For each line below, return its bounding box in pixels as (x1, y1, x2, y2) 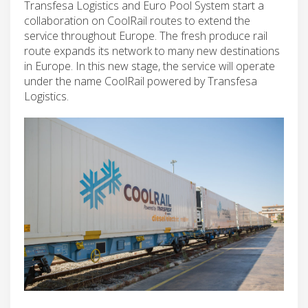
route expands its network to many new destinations (24, 43, 280, 58)
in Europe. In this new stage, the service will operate (24, 58, 275, 74)
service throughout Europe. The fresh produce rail (24, 27, 267, 43)
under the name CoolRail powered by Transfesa (24, 73, 257, 89)
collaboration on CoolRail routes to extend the (24, 12, 250, 28)
